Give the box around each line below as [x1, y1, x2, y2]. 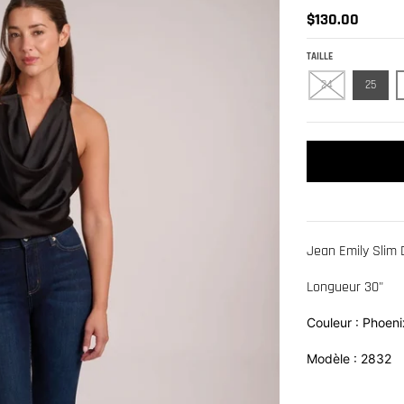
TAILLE [306, 50, 333, 63]
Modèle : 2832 [306, 350, 391, 366]
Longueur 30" [306, 277, 383, 297]
